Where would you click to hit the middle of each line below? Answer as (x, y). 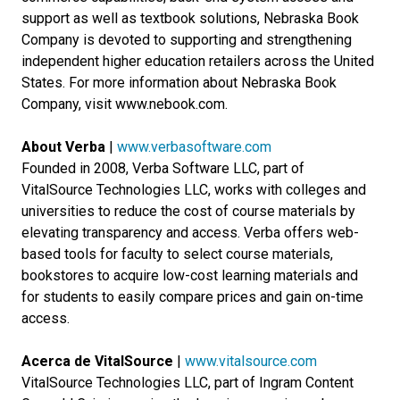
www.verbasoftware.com (194, 147)
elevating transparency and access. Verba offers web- (190, 233)
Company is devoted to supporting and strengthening (187, 40)
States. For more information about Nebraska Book (179, 83)
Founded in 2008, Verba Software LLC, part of (163, 168)
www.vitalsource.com (251, 361)
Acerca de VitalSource (97, 361)
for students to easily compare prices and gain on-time (192, 297)
